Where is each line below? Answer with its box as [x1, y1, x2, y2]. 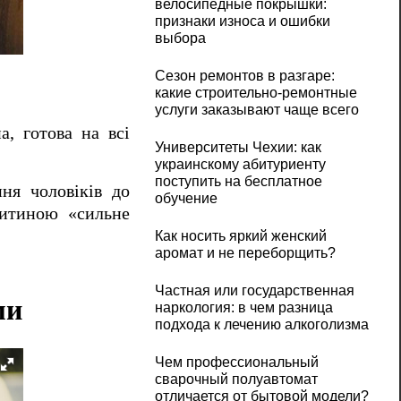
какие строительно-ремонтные [154, 85, 357, 101]
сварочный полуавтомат [154, 371, 318, 388]
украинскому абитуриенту [154, 157, 326, 173]
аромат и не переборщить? [154, 245, 336, 261]
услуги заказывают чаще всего [154, 102, 359, 118]
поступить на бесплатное [154, 174, 322, 190]
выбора [154, 30, 206, 47]
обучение [154, 191, 218, 207]
